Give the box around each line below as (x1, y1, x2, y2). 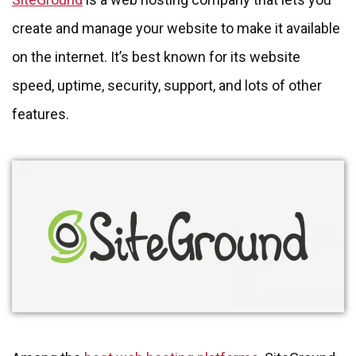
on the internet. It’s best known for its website (12, 48, 300, 65)
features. (12, 105, 69, 122)
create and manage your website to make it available (12, 19, 340, 37)
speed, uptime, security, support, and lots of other (12, 76, 322, 94)
